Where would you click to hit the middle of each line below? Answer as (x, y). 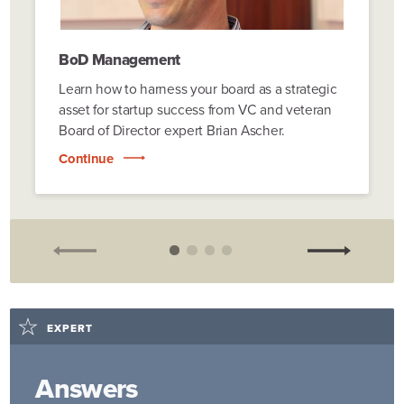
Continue (86, 159)
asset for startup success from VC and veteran (195, 109)
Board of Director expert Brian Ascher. (172, 130)
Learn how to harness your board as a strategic (198, 88)
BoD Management (119, 60)
